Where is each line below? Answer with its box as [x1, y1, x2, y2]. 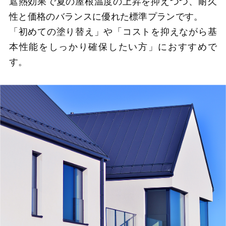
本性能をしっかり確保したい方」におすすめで [9, 41, 217, 52]
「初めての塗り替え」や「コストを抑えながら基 [9, 26, 217, 37]
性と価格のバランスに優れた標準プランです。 [9, 11, 203, 22]
